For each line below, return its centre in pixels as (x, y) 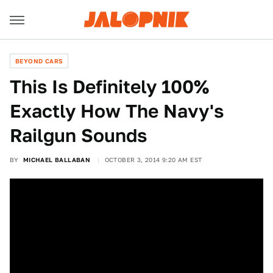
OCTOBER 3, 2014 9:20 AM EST (153, 160)
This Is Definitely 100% (109, 87)
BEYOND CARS (39, 61)
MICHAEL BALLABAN (57, 160)
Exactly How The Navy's (117, 111)
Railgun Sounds (78, 135)
